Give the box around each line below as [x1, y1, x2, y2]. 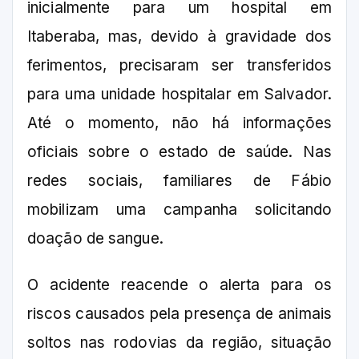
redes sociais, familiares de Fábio [27, 171, 332, 191]
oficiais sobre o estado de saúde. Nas [27, 143, 332, 162]
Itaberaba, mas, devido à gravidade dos [27, 27, 332, 46]
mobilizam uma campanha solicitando [27, 200, 332, 220]
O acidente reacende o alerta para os [27, 276, 332, 295]
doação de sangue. [27, 229, 163, 248]
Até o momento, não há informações [27, 114, 332, 133]
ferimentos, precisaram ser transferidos [27, 56, 332, 75]
